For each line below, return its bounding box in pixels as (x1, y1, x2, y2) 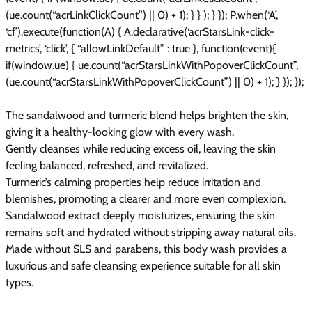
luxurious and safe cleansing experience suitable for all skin (6, 258, 281, 272)
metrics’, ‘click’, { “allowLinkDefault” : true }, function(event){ (6, 41, 276, 55)
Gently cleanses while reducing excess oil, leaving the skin (6, 141, 276, 155)
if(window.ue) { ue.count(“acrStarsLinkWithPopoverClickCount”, (6, 58, 298, 72)
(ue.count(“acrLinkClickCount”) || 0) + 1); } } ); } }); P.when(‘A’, (6, 8, 278, 22)
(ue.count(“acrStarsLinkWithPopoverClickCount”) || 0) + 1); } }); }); (6, 75, 304, 88)
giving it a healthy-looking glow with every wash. (6, 125, 234, 139)
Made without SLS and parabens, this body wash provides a (6, 242, 287, 256)
